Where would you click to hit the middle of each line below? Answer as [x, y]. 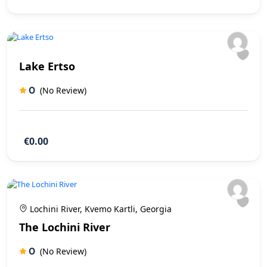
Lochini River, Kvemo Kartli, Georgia [100, 209]
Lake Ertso [47, 66]
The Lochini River [65, 227]
